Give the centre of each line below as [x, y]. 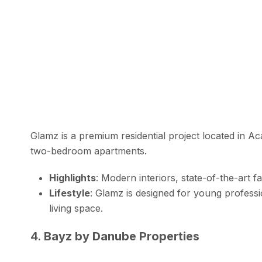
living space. [76, 208]
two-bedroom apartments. [89, 151]
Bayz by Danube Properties [122, 237]
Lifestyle [70, 193]
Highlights [73, 178]
